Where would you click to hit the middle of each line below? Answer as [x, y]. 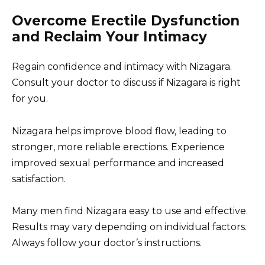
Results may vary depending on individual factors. [129, 227]
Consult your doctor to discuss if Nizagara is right [126, 83]
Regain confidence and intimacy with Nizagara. [122, 67]
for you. [30, 99]
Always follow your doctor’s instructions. [107, 243]
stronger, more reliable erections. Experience [118, 147]
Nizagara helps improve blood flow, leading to [119, 131]
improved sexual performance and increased [118, 163]
